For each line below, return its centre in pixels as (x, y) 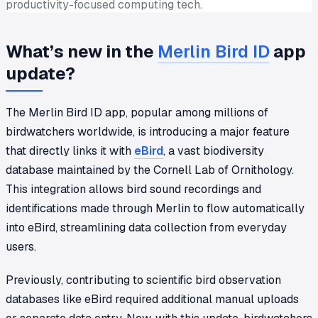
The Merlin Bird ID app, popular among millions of (137, 112)
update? (40, 73)
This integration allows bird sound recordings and (133, 189)
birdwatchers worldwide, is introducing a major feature (148, 131)
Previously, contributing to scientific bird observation (143, 280)
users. (21, 246)
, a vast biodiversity (214, 150)
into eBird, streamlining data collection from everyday (146, 227)
